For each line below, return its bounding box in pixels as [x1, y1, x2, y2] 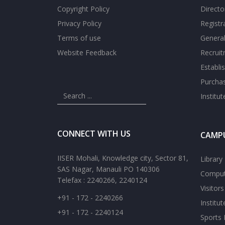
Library [200, 154, 222, 164]
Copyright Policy [57, 4, 109, 14]
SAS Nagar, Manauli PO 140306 [57, 164, 160, 174]
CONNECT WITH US [57, 128, 131, 139]
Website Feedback [57, 48, 117, 57]
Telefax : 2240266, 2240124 [57, 175, 147, 185]
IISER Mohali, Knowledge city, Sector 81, [57, 153, 188, 163]
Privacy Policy [57, 19, 101, 28]
